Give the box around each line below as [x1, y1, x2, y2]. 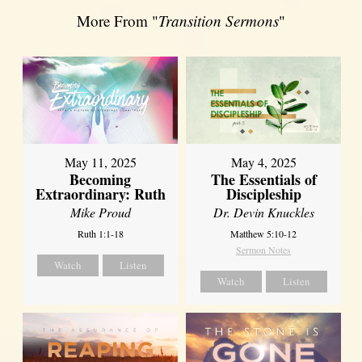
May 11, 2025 [64, 154, 137, 171]
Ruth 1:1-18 [77, 227, 124, 241]
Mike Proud [69, 204, 131, 221]
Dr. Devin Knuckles [213, 204, 314, 221]
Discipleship [225, 183, 301, 205]
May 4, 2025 [230, 154, 297, 171]
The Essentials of [210, 169, 317, 191]
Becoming [69, 169, 132, 191]
